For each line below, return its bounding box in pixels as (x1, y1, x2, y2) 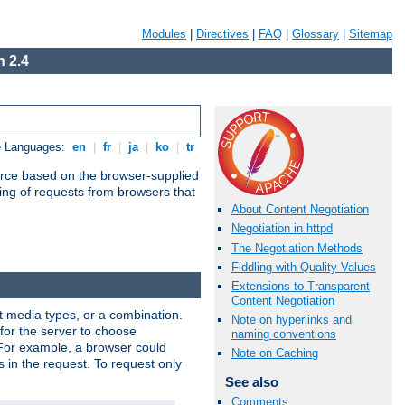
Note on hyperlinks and (231, 313, 352, 327)
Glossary (292, 27, 339, 41)
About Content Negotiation (231, 202, 369, 217)
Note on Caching (231, 346, 318, 361)
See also (224, 374, 278, 391)
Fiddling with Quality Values (231, 259, 376, 274)
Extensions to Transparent (231, 278, 370, 293)
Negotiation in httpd (231, 221, 333, 236)
